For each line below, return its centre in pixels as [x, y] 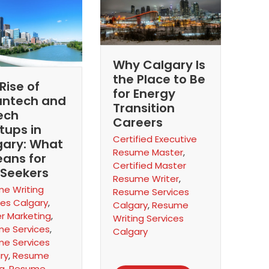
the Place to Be [159, 79]
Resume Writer [146, 178]
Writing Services [148, 218]
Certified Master [149, 165]
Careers [138, 122]
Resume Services [151, 192]
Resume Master [148, 152]
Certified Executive [155, 139]
